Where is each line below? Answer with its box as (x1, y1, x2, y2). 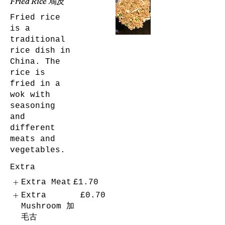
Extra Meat (21, 177, 72, 187)
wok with (10, 90, 50, 99)
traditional (10, 35, 65, 44)
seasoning (10, 101, 55, 110)
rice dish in (10, 46, 70, 55)
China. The (10, 57, 60, 66)
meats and (10, 134, 55, 144)
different (10, 123, 55, 133)
